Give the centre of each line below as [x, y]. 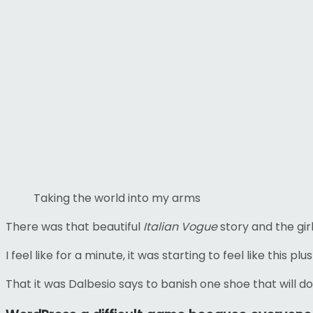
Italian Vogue [180, 226]
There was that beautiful [74, 226]
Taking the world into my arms [117, 198]
